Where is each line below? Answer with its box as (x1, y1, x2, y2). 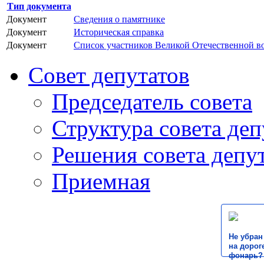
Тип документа (6, 1, 71, 12)
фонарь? (229, 251, 263, 260)
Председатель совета (52, 89, 252, 115)
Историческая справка (74, 27, 164, 38)
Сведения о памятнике (74, 14, 165, 25)
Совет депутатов (28, 62, 189, 88)
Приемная (52, 169, 150, 194)
